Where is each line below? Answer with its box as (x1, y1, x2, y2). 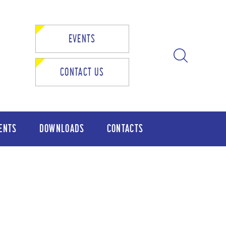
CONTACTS (106, 122, 144, 135)
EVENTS (68, 32, 96, 45)
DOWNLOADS (39, 122, 85, 135)
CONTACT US (60, 66, 104, 78)
